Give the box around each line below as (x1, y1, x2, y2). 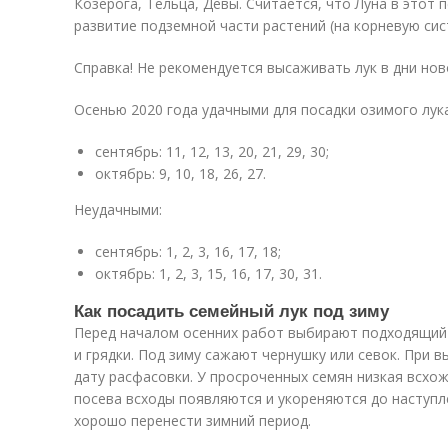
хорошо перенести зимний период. (74, 411, 311, 430)
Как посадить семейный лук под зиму (74, 298, 389, 322)
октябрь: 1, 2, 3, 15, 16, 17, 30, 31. (95, 264, 322, 283)
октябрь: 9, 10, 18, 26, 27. (95, 164, 266, 183)
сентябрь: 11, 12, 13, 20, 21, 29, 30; (95, 142, 329, 161)
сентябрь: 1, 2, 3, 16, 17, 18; (95, 242, 281, 261)
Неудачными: (74, 200, 162, 219)
